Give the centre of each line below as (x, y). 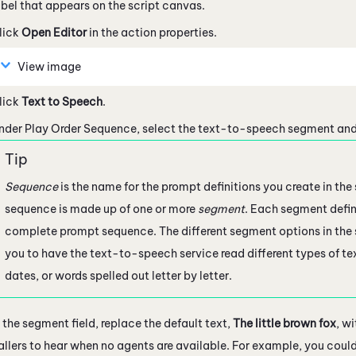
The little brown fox (284, 323)
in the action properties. (152, 32)
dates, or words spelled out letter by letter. (118, 275)
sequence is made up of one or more (101, 209)
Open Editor (54, 32)
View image (49, 66)
